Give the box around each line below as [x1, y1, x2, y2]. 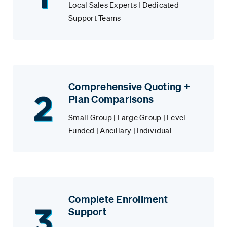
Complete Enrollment [68, 193, 168, 206]
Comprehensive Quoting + [68, 80, 190, 93]
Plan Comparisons [68, 93, 154, 106]
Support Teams [68, 13, 121, 23]
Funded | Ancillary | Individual [68, 125, 172, 136]
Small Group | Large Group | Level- [68, 112, 189, 123]
